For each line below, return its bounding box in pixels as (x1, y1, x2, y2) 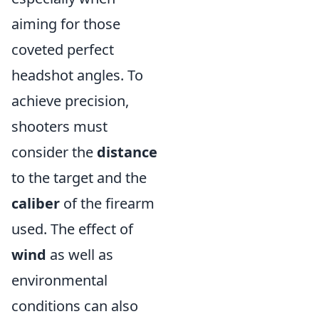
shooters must (11, 117, 108, 137)
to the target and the (11, 168, 147, 188)
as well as (46, 245, 113, 265)
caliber (11, 194, 60, 214)
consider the (11, 142, 97, 162)
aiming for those (11, 14, 120, 34)
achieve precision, (11, 91, 129, 111)
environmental (11, 271, 108, 291)
